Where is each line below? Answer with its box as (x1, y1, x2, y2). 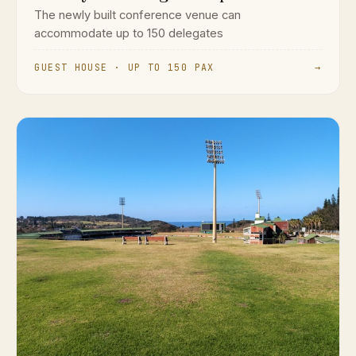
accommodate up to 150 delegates (34, 25, 224, 41)
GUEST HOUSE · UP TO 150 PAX (34, 61, 215, 74)
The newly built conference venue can (34, 7, 242, 22)
